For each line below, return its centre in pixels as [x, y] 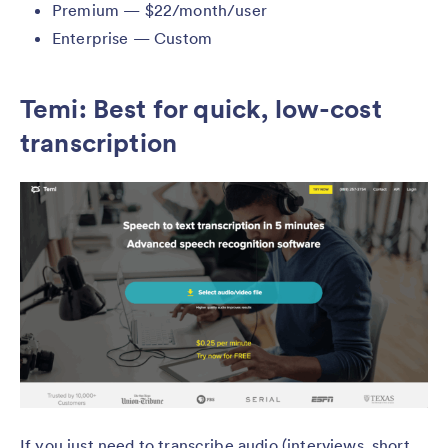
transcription [99, 142]
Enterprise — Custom [132, 38]
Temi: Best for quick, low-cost [201, 108]
